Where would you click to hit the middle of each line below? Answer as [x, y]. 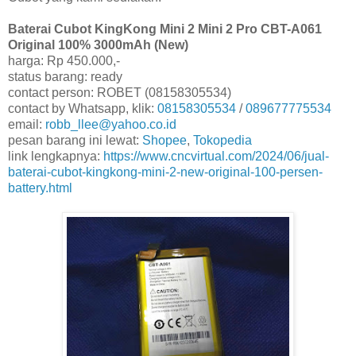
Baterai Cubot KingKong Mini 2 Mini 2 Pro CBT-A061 [165, 29]
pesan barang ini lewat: [75, 140]
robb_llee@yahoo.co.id [111, 124]
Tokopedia [222, 140]
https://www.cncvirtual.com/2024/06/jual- [216, 156]
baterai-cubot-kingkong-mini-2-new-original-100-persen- [165, 172]
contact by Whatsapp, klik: [83, 108]
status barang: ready [65, 76]
